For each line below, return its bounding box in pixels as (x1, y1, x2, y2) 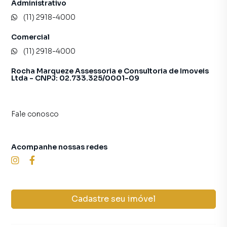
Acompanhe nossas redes (11, 142, 107, 152)
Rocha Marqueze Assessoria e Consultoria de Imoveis (11, 66, 209, 75)
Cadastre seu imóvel (71, 194, 156, 204)
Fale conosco (11, 109, 59, 119)
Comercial (11, 32, 50, 42)
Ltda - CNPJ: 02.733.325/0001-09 (11, 73, 139, 83)
